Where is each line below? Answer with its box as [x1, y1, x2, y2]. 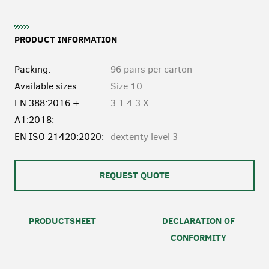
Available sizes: [14, 80, 79, 92]
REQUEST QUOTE [100, 169, 169, 181]
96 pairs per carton [110, 63, 192, 76]
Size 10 [110, 80, 142, 92]
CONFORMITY [170, 231, 226, 244]
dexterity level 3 [110, 130, 178, 143]
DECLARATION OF [162, 214, 235, 227]
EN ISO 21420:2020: [14, 130, 104, 143]
